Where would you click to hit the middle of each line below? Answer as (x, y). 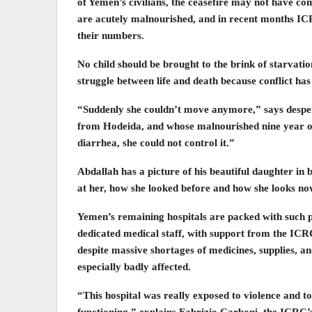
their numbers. (111, 35)
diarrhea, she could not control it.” (156, 142)
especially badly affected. (134, 266)
